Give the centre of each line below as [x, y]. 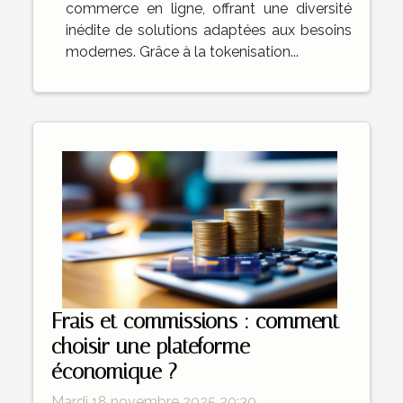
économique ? [114, 371]
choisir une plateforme [151, 346]
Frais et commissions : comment [195, 321]
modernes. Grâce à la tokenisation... [182, 51]
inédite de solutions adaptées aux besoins [209, 30]
